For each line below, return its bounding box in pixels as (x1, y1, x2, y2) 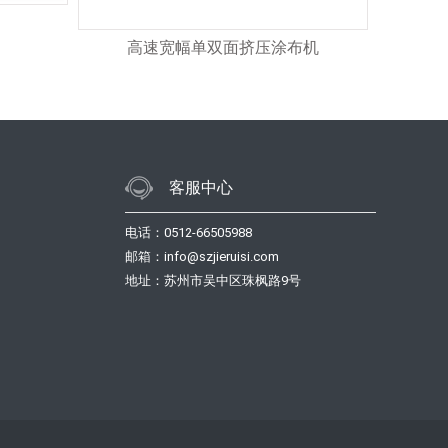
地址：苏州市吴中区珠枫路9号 (125, 273, 301, 288)
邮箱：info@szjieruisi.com (125, 249, 279, 264)
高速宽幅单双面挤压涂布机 (126, 37, 319, 57)
